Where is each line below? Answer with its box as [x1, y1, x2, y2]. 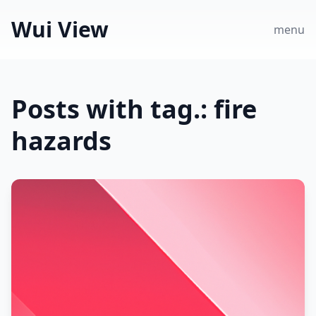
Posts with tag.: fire [11, 92, 257, 126]
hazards [11, 123, 111, 158]
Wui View [11, 15, 109, 44]
